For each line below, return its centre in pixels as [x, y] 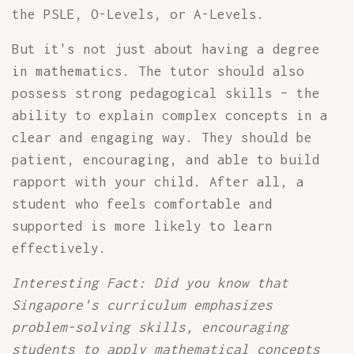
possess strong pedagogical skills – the [166, 93]
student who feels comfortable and [142, 204]
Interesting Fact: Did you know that [150, 283]
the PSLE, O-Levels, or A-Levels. [138, 14]
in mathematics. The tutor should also [158, 71]
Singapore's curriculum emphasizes [142, 305]
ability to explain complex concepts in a [170, 115]
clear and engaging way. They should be [162, 137]
